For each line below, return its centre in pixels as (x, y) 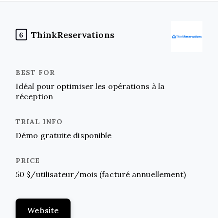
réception (34, 96)
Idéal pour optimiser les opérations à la (90, 86)
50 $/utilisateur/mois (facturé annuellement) (101, 174)
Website (43, 210)
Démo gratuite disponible (64, 135)
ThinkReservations (73, 34)
